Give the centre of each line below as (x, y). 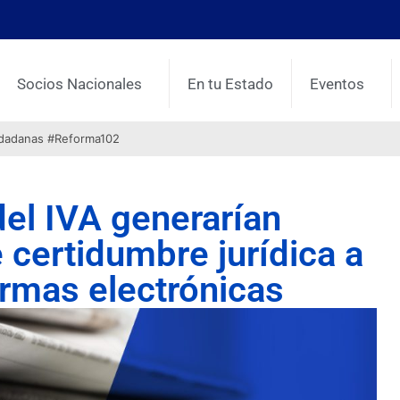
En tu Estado (231, 83)
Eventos (337, 83)
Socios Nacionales (80, 83)
